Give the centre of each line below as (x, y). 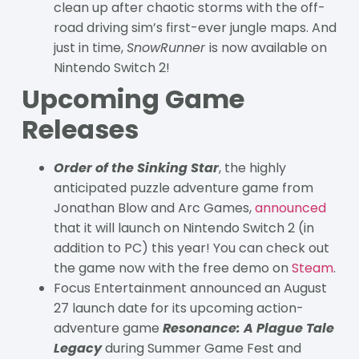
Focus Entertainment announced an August (190, 288)
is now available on (268, 47)
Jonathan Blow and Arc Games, (154, 208)
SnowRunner (167, 47)
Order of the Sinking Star (136, 167)
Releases (80, 129)
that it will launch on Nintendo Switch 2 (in (184, 228)
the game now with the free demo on (172, 268)
